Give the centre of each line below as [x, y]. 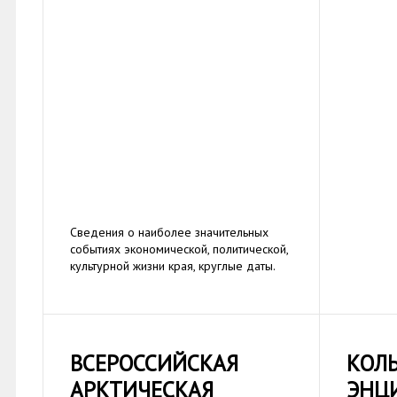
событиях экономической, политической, [179, 249]
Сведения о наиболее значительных [169, 233]
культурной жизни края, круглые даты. [173, 266]
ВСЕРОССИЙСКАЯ [154, 364]
